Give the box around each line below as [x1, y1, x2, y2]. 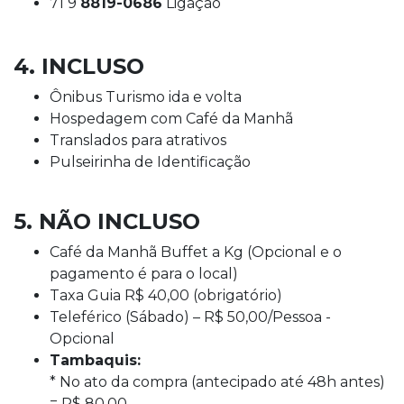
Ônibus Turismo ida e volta [50, 87, 242, 106]
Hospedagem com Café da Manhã [50, 109, 293, 127]
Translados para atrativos [50, 131, 226, 149]
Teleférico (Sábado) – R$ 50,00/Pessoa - [50, 308, 331, 326]
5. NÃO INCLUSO [14, 207, 200, 234]
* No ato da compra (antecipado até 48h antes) [50, 372, 385, 390]
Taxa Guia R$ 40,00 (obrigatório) [50, 286, 282, 304]
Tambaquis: [50, 351, 141, 369]
